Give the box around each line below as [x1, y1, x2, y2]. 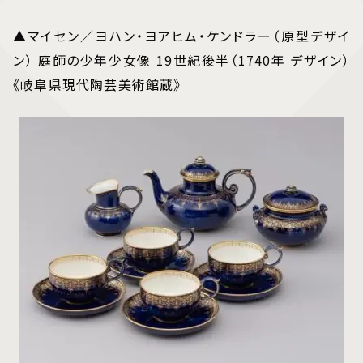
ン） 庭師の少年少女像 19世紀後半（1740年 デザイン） [13, 49, 350, 70]
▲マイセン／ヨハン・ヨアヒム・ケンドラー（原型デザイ [13, 25, 350, 45]
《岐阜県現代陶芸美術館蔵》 [13, 74, 181, 94]
